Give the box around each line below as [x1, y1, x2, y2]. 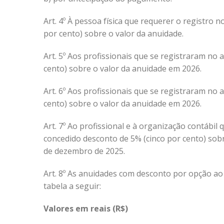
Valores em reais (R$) [43, 203, 128, 214]
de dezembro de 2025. [43, 145, 125, 156]
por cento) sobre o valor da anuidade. [43, 28, 183, 39]
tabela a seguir [43, 180, 99, 191]
